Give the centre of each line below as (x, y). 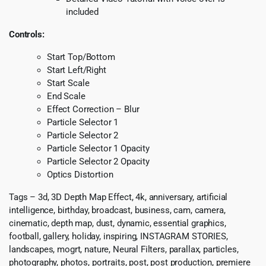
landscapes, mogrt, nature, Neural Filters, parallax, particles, (124, 250)
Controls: (27, 35)
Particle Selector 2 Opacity (98, 162)
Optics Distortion (80, 175)
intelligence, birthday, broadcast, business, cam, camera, (117, 210)
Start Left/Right (77, 70)
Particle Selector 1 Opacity (98, 149)
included (82, 12)
